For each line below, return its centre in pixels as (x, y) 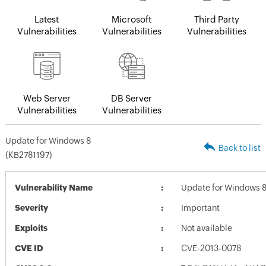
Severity (31, 208)
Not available (206, 228)
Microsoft (132, 19)
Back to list (240, 148)
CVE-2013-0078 (211, 248)
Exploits (31, 228)
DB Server (132, 98)
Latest (47, 19)
